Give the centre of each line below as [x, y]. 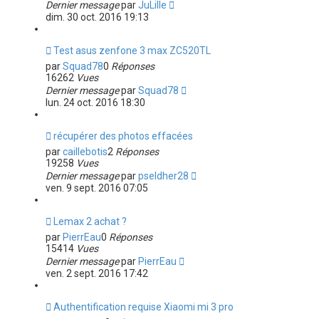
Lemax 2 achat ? [90, 221]
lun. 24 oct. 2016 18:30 [95, 103]
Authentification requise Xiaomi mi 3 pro [143, 307]
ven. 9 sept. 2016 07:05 [96, 188]
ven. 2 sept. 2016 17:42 [96, 273]
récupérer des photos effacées [123, 136]
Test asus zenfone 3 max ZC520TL [132, 51]
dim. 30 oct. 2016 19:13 [97, 17]
